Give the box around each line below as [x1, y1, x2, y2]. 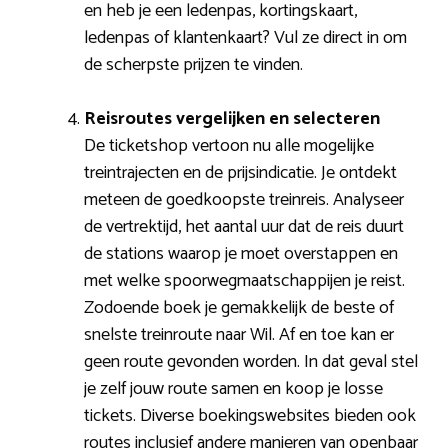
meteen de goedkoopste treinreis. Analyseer [84, 184, 404, 215]
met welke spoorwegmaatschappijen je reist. [84, 265, 405, 296]
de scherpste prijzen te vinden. [84, 49, 303, 80]
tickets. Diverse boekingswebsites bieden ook [84, 400, 416, 431]
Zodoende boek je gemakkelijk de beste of [84, 292, 394, 323]
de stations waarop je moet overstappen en [84, 238, 398, 269]
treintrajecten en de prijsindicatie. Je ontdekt [84, 157, 397, 188]
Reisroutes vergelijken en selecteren [84, 103, 380, 134]
